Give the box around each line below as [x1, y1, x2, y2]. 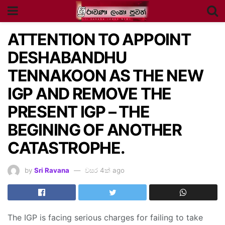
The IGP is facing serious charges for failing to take [8, 212, 203, 223]
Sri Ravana [34, 166, 69, 174]
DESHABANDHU [8, 48, 127, 67]
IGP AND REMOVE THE [8, 84, 171, 103]
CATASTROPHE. [8, 138, 125, 158]
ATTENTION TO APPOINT [8, 30, 191, 49]
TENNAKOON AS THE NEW [8, 66, 203, 85]
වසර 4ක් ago [85, 166, 125, 174]
